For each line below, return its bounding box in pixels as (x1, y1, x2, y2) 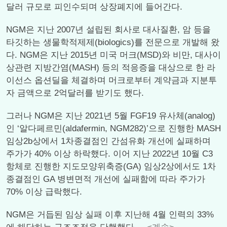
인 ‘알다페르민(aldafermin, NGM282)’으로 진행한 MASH (6, 124, 221, 133)
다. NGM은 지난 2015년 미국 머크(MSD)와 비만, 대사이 (6, 50, 221, 60)
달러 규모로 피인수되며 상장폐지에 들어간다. (6, 2, 182, 12)
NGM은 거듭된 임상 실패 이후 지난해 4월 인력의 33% (6, 210, 214, 219)
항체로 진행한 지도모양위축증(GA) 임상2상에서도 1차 (6, 162, 216, 171)
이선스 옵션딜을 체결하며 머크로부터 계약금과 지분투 (6, 75, 217, 85)
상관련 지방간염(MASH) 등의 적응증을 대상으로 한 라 (6, 63, 215, 72)
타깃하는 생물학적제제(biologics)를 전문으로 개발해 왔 (6, 37, 219, 47)
